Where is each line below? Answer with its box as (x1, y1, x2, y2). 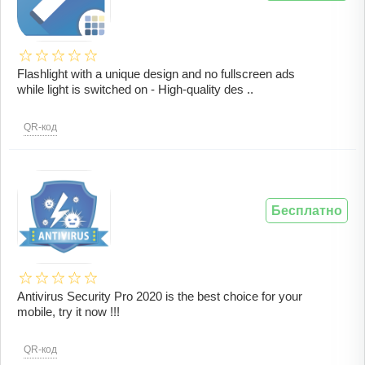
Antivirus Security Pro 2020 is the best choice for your (17, 289, 302, 304)
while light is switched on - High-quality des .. (17, 82, 253, 97)
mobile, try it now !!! (17, 305, 120, 319)
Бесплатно (271, 204, 342, 218)
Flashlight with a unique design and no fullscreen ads (17, 67, 295, 81)
